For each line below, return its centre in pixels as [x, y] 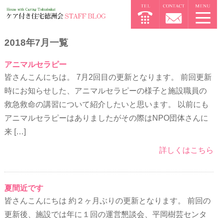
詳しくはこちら [187, 150]
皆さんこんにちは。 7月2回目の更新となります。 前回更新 [108, 77]
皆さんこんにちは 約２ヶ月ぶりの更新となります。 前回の [107, 201]
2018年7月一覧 [36, 43]
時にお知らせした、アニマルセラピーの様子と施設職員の [105, 91]
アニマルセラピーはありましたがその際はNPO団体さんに [106, 118]
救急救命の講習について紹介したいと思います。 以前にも [106, 105]
